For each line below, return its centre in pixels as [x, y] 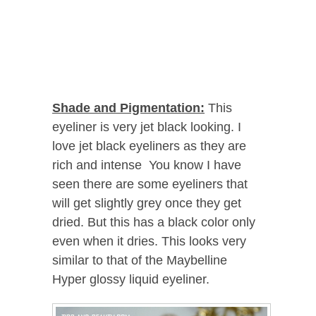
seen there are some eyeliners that [150, 184]
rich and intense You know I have [147, 165]
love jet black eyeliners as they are [149, 146]
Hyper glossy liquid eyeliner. [131, 280]
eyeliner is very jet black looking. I [147, 127]
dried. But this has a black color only [154, 223]
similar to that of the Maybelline [140, 261]
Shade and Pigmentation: [128, 108]
